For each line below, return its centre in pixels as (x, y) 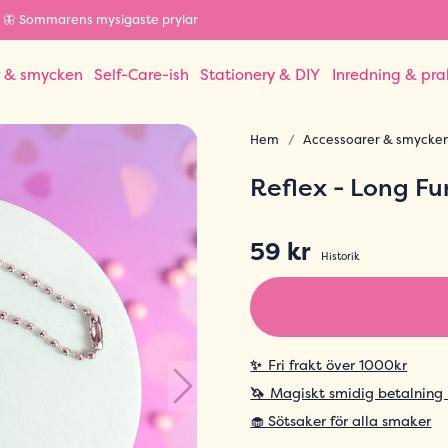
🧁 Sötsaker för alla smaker (341, 421)
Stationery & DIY (260, 74)
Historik (341, 256)
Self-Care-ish (142, 74)
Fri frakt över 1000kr (338, 365)
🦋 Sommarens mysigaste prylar (100, 19)
